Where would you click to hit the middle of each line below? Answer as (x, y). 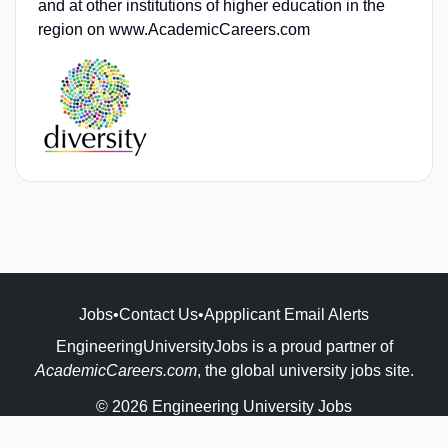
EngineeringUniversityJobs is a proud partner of (224, 347)
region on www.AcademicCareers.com (173, 29)
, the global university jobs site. (305, 371)
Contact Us (158, 315)
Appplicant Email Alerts (286, 315)
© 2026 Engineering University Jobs (224, 407)
